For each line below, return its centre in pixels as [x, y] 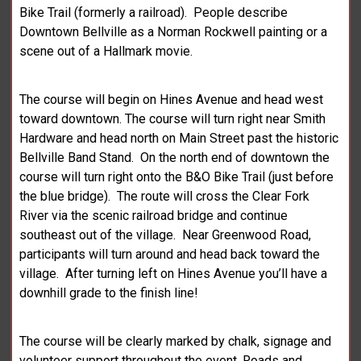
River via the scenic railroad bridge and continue [154, 216]
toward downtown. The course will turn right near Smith [173, 119]
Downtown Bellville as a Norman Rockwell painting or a [174, 32]
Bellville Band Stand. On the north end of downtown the [175, 158]
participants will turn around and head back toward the [170, 255]
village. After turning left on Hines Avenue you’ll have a [174, 274]
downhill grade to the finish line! [109, 293]
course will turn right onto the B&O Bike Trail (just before [177, 177]
